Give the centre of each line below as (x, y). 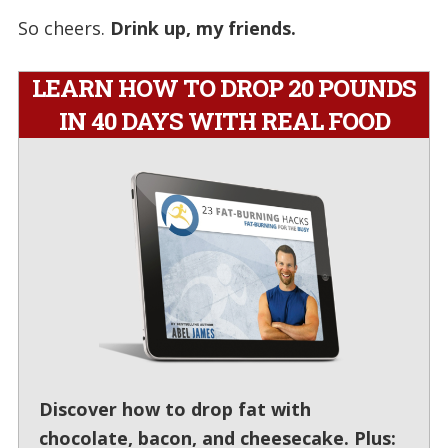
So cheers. (63, 27)
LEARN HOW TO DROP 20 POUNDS (224, 87)
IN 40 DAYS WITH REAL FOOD (224, 120)
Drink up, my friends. (202, 27)
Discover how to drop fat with (174, 409)
